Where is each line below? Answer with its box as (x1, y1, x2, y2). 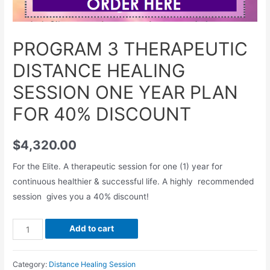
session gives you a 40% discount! (13, 192, 149, 202)
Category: (13, 259, 49, 269)
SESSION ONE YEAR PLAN (13, 81, 239, 104)
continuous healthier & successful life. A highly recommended (13, 177, 254, 187)
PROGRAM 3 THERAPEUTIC (13, 38, 248, 60)
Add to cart (69, 224, 114, 234)
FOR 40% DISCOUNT (13, 103, 192, 125)
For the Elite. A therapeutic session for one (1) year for (13, 162, 223, 172)
